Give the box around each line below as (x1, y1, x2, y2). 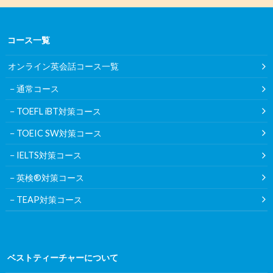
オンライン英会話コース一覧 (8, 61, 119, 72)
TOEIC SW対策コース (16, 127, 102, 138)
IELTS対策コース (16, 150, 82, 161)
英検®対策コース (16, 172, 85, 183)
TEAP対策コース (16, 194, 83, 205)
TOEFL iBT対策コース (16, 105, 102, 116)
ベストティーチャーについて (7, 252, 118, 263)
